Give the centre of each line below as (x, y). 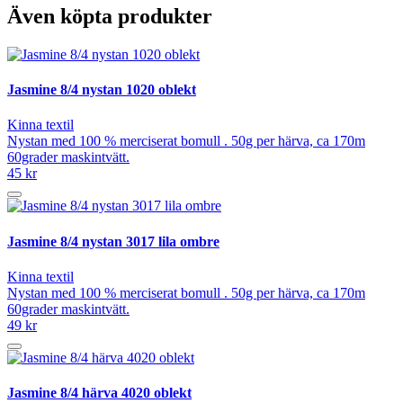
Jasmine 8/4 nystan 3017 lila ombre (113, 241)
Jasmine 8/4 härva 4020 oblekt (99, 393)
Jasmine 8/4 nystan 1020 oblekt (102, 90)
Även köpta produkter (110, 16)
